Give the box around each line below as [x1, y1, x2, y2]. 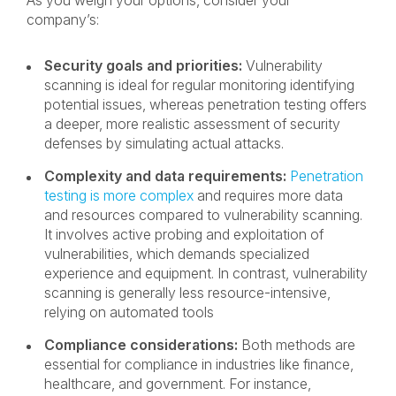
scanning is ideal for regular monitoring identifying [44, 76, 354, 94]
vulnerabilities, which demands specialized [44, 245, 309, 263]
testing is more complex [44, 187, 194, 204]
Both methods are [241, 336, 355, 354]
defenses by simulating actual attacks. [44, 134, 287, 152]
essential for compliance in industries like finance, [44, 355, 354, 373]
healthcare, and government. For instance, [44, 375, 311, 392]
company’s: [27, 11, 103, 28]
